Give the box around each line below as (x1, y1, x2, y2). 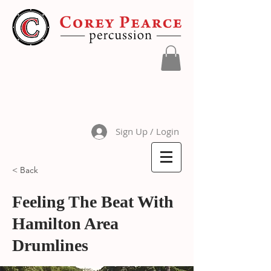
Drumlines (12, 235, 88, 255)
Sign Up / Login (116, 125, 179, 138)
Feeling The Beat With (12, 192, 174, 211)
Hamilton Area (12, 214, 119, 233)
